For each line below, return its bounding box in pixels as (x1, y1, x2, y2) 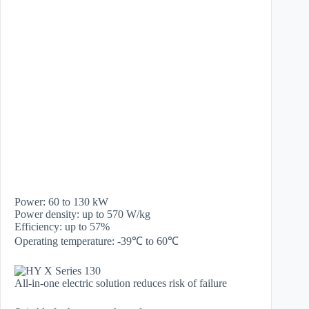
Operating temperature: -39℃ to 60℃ (14, 235, 179, 247)
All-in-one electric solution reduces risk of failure (14, 277, 227, 289)
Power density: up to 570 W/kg (14, 208, 150, 220)
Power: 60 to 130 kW (14, 196, 108, 208)
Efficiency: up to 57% (14, 221, 110, 232)
